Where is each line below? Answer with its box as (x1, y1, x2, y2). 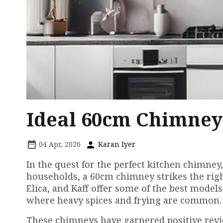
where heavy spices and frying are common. (26, 194, 222, 207)
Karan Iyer (96, 139, 135, 149)
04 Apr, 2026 (37, 139, 81, 149)
